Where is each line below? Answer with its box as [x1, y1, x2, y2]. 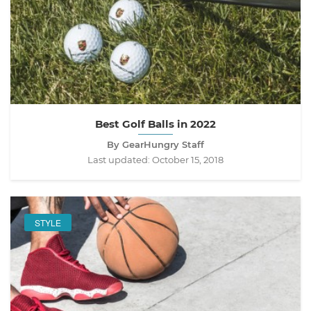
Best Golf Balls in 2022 [95, 117, 216, 131]
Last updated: [87, 154, 152, 166]
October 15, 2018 [152, 154, 224, 166]
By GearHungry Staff [107, 139, 204, 151]
